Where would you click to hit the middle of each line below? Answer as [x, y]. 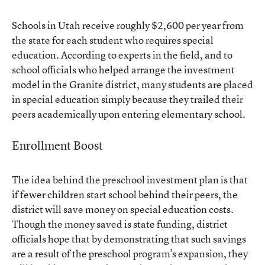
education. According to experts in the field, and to [122, 55]
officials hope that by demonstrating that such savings [129, 239]
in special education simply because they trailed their [127, 99]
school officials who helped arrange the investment [123, 70]
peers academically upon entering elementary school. [129, 114]
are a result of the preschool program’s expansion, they [130, 253]
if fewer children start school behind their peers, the [125, 194]
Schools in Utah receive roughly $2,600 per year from [128, 25]
